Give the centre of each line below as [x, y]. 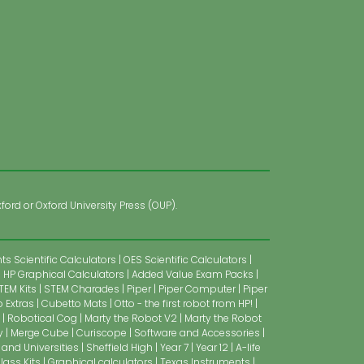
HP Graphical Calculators [64, 274]
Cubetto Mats [74, 303]
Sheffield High [119, 347]
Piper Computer [197, 288]
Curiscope [101, 332]
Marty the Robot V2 [131, 318]
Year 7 [174, 347]
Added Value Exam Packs [194, 274]
